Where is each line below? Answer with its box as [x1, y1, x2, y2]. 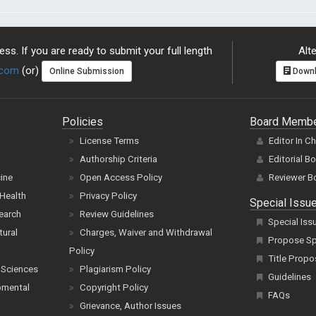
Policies [62, 115, 104, 128]
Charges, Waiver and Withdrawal [80, 227, 213, 238]
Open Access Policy [80, 172, 163, 183]
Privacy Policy [80, 190, 138, 201]
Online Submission [49, 66, 124, 77]
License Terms [80, 135, 140, 146]
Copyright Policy [80, 282, 149, 293]
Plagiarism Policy [80, 264, 152, 274]
